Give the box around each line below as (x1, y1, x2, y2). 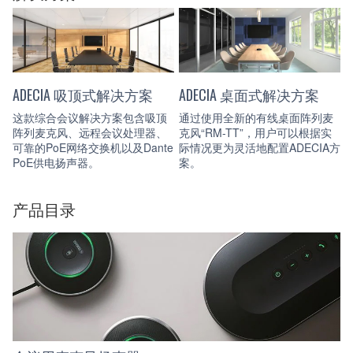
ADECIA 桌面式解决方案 (179, 84, 319, 106)
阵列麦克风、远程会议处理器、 (13, 124, 167, 140)
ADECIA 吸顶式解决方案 (13, 84, 153, 106)
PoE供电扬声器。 (13, 154, 99, 170)
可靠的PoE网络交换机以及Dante (13, 139, 173, 155)
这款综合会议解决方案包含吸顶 (13, 109, 167, 125)
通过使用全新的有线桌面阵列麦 (179, 109, 333, 125)
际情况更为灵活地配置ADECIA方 (179, 139, 340, 155)
